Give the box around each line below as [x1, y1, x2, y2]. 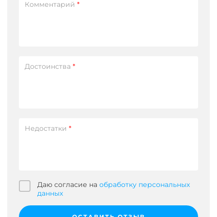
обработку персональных [99, 180, 190, 189]
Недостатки [25, 124, 69, 133]
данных [37, 188, 63, 198]
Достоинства [25, 62, 73, 71]
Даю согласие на [37, 180, 97, 189]
